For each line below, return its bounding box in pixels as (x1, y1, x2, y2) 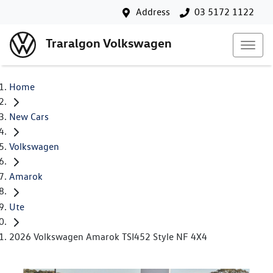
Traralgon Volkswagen (46, 35, 172, 51)
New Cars (9, 111, 49, 123)
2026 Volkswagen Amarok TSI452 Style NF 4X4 (9, 230, 207, 243)
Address (136, 6, 170, 18)
